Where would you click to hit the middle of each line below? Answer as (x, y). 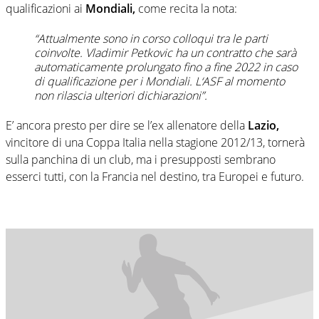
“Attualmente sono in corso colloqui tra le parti (151, 38)
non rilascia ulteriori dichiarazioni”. (121, 95)
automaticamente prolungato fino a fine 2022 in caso (166, 67)
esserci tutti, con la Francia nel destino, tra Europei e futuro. (155, 176)
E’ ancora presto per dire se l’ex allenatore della (125, 125)
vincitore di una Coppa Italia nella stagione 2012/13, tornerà (155, 142)
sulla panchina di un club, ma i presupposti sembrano (141, 159)
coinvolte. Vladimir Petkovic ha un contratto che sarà (165, 52)
